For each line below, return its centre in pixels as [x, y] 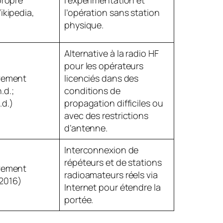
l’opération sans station [112, 12]
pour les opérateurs [104, 65]
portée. [79, 199]
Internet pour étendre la [112, 187]
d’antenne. [86, 128]
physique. [84, 25]
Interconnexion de [102, 150]
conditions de [92, 90]
